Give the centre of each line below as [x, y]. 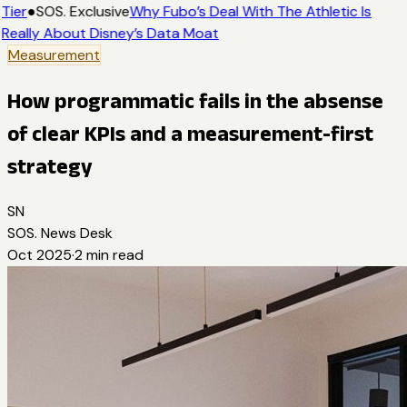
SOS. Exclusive [82, 11]
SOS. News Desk [60, 233]
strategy [50, 165]
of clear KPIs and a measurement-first [190, 133]
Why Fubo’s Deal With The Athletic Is [249, 11]
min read [113, 254]
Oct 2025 [40, 254]
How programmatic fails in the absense [195, 100]
